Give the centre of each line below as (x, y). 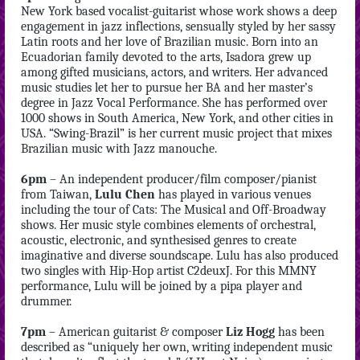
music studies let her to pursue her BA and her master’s (167, 88)
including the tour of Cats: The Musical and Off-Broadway (174, 210)
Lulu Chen (125, 194)
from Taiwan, (58, 194)
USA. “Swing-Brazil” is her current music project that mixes (176, 133)
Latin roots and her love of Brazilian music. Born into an (170, 42)
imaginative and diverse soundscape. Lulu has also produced (180, 256)
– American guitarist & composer (136, 332)
